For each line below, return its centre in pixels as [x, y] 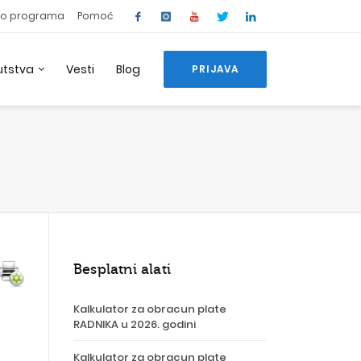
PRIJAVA [215, 69]
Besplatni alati [122, 269]
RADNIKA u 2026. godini [135, 324]
